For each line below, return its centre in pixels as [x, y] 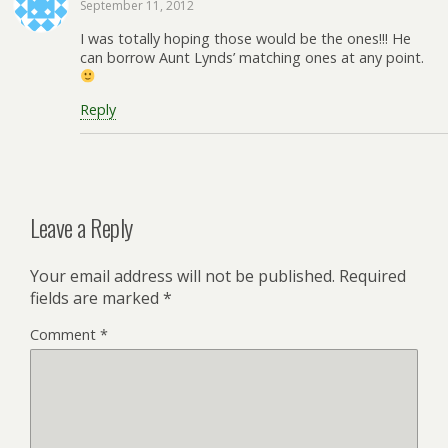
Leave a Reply [81, 227]
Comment [65, 335]
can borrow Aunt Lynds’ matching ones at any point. [252, 57]
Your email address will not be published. [182, 276]
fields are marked [96, 298]
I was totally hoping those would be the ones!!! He [245, 38]
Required [372, 276]
